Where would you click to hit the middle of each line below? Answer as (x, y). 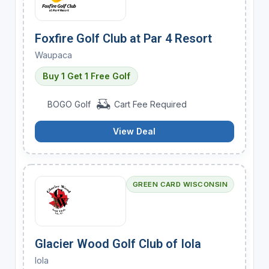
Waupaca (53, 55)
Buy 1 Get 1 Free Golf (86, 76)
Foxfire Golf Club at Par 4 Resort (123, 38)
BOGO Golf (69, 104)
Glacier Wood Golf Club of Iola (118, 243)
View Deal (134, 131)
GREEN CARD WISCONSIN (180, 184)
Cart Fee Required (149, 104)
